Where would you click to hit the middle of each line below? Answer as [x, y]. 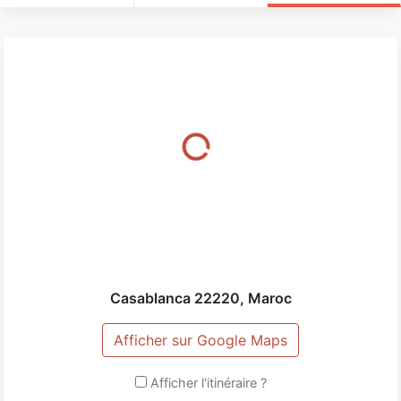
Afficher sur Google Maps [200, 340]
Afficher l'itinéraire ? [208, 382]
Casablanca [150, 298]
